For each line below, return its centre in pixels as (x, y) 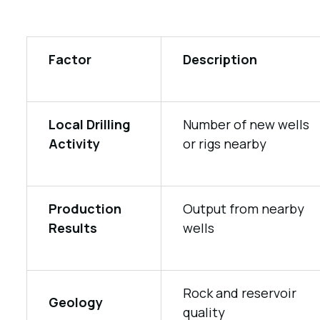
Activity (74, 144)
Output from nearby (243, 209)
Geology (75, 302)
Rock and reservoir (239, 293)
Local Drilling (89, 124)
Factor (70, 59)
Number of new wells (246, 124)
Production (85, 209)
